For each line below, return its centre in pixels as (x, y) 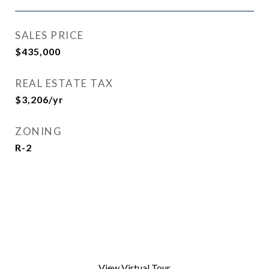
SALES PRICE (50, 35)
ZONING (38, 131)
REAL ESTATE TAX (64, 83)
